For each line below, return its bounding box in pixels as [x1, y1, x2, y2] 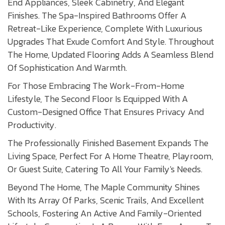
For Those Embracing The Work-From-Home [8, 79, 184, 93]
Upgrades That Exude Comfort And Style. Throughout [8, 35, 214, 49]
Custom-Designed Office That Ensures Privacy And [8, 105, 204, 119]
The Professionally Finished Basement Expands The [8, 136, 208, 150]
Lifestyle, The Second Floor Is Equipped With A [8, 92, 188, 106]
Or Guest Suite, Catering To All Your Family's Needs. [8, 162, 204, 176]
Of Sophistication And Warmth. [8, 61, 127, 75]
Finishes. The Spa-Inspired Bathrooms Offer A [8, 9, 186, 23]
